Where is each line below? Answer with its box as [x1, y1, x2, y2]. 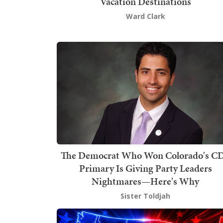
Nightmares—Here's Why [92, 174, 199, 189]
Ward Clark [125, 11, 165, 21]
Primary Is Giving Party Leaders [79, 161, 212, 176]
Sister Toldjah [120, 191, 170, 201]
